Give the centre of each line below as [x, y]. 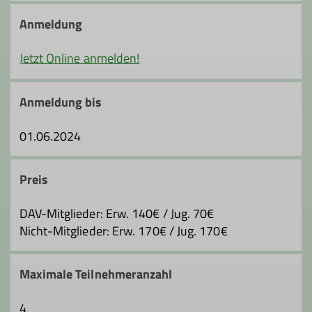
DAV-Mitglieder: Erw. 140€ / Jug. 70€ [117, 214]
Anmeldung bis [61, 102]
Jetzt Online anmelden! [79, 58]
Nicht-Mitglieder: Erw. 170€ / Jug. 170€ [123, 231]
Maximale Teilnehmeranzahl [96, 274]
